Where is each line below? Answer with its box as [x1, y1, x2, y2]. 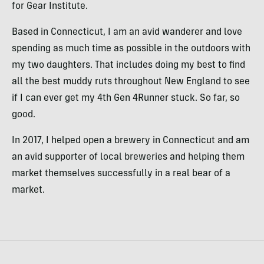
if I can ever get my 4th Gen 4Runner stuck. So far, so [12, 94, 240, 103]
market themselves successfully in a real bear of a [12, 169, 230, 179]
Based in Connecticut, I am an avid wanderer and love [12, 28, 242, 37]
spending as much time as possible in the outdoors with [12, 44, 250, 54]
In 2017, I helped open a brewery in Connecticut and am [12, 136, 249, 146]
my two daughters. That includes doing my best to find [12, 61, 245, 70]
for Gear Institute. [12, 2, 88, 11]
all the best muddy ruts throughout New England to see [12, 77, 250, 87]
